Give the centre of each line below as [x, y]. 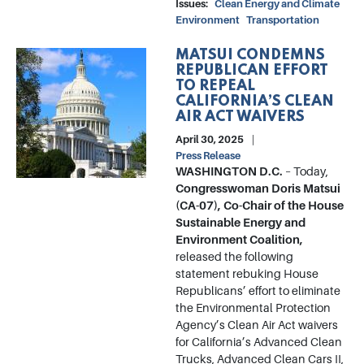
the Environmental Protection [253, 308]
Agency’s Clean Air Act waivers [257, 325]
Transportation [283, 20]
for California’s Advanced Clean [259, 342]
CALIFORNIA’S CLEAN [255, 102]
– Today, [305, 172]
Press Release [208, 156]
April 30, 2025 [210, 140]
